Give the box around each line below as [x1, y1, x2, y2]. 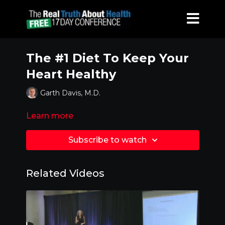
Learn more [26, 111, 73, 121]
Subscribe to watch [68, 135, 147, 145]
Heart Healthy [26, 67, 116, 81]
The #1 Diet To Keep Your [26, 51, 189, 65]
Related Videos [26, 167, 104, 179]
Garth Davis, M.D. [40, 88, 100, 97]
